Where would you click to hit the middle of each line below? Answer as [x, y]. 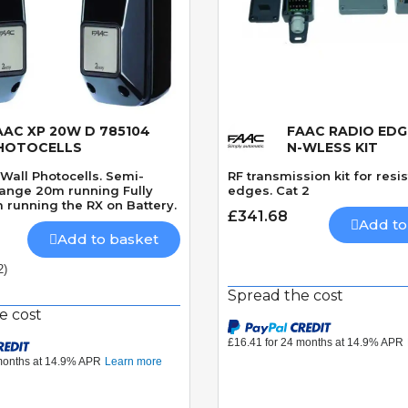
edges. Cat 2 [269, 191]
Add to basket [108, 240]
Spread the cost [286, 296]
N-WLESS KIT [332, 148]
